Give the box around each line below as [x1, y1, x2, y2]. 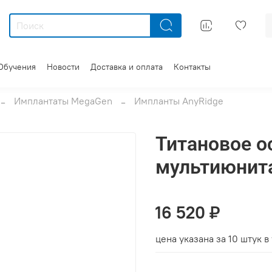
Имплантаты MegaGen [14, 94, 112, 107]
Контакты [174, 61, 211, 72]
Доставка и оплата [90, 61, 163, 72]
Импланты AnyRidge [134, 94, 223, 107]
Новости [47, 61, 80, 72]
